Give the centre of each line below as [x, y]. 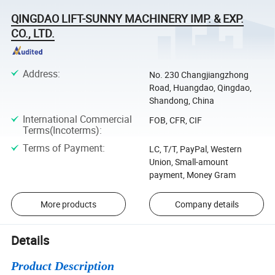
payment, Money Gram [192, 175]
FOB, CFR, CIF [175, 120]
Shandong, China [181, 100]
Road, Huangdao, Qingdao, [200, 87]
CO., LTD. [33, 33]
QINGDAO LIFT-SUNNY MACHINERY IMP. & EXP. [128, 18]
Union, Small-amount [188, 162]
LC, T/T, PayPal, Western [195, 149]
